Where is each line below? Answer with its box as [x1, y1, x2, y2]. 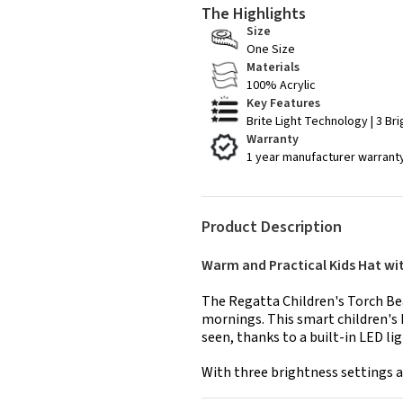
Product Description [201, 216, 342, 239]
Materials [246, 58, 300, 77]
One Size [246, 40, 295, 59]
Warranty [246, 130, 299, 149]
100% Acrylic [246, 76, 316, 95]
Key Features [246, 94, 320, 113]
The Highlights [201, 3, 306, 26]
